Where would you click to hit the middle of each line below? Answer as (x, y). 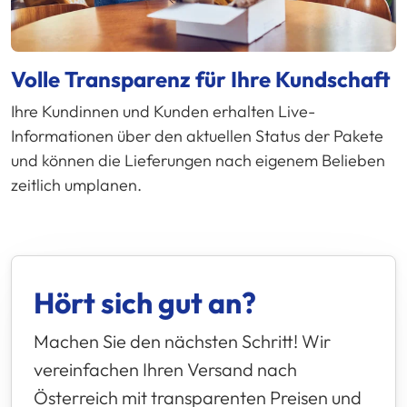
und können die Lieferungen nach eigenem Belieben (198, 160)
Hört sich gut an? (145, 302)
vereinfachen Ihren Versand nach (165, 369)
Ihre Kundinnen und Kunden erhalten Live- (163, 111)
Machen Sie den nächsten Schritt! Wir (182, 341)
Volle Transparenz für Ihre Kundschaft (201, 79)
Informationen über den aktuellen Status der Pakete (197, 135)
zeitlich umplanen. (76, 184)
